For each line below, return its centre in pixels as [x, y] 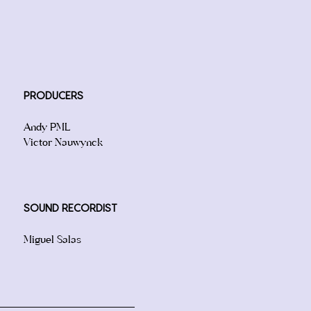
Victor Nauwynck [63, 142]
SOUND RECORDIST [70, 208]
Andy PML [47, 126]
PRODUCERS [53, 96]
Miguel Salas [52, 239]
